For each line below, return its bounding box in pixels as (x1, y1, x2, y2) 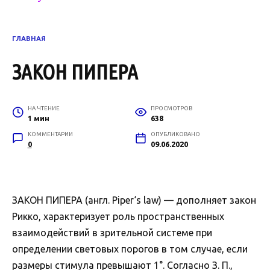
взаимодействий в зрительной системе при (12, 227, 212, 239)
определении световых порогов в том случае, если (12, 243, 248, 255)
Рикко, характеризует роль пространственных (12, 211, 224, 222)
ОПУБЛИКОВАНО (150, 131, 200, 138)
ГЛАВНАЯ (12, 34, 46, 42)
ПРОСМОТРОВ (150, 105, 192, 112)
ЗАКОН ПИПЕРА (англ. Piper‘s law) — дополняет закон (12, 195, 256, 206)
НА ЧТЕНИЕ (27, 105, 60, 112)
